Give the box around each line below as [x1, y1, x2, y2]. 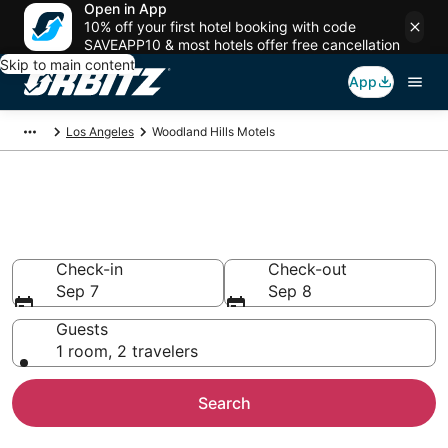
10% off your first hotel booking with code [84, 18, 356, 35]
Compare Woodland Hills [12, 194, 340, 228]
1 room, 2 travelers [56, 341, 198, 361]
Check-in [56, 259, 123, 279]
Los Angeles [66, 124, 134, 139]
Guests [56, 319, 108, 339]
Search [197, 393, 251, 413]
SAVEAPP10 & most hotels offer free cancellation [84, 36, 400, 53]
